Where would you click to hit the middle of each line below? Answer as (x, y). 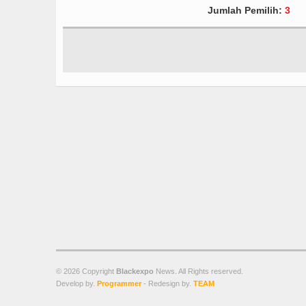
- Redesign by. (167, 283)
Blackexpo (135, 271)
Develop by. (76, 283)
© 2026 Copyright (86, 271)
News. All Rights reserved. (198, 271)
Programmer (119, 283)
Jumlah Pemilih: (246, 10)
